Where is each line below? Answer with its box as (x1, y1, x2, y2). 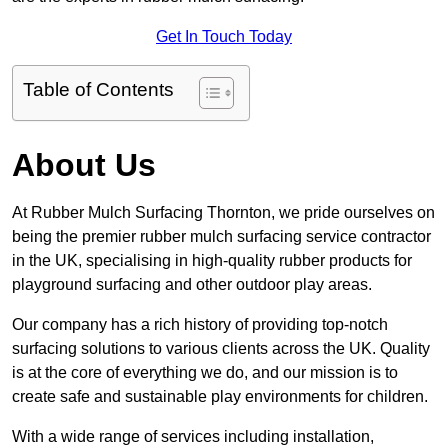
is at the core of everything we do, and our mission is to (12, 364, 398, 382)
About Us (12, 147, 156, 184)
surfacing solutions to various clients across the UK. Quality (12, 340, 430, 358)
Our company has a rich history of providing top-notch (12, 316, 388, 334)
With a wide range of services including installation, (12, 428, 374, 446)
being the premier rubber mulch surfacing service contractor (12, 228, 431, 246)
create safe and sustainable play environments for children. (12, 388, 428, 406)
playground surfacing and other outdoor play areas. (12, 276, 372, 294)
